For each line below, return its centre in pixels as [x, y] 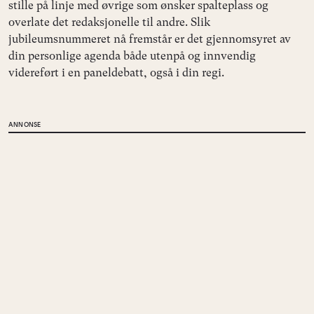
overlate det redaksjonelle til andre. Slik [109, 22]
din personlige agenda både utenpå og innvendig [132, 55]
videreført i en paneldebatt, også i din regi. [116, 72]
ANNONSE [25, 124]
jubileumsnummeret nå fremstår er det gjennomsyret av [150, 39]
